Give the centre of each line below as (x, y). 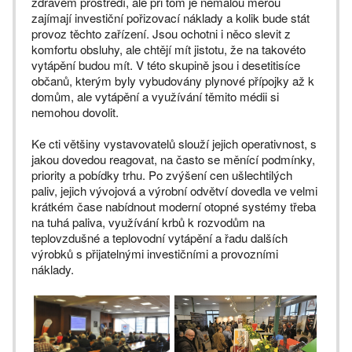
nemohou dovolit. (75, 112)
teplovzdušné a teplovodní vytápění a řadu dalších (159, 238)
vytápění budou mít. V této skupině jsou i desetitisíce (166, 65)
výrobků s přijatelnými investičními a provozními (155, 254)
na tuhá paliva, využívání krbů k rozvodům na (148, 222)
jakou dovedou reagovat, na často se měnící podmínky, (173, 159)
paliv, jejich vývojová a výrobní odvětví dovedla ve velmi (174, 191)
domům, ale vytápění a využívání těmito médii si (155, 97)
